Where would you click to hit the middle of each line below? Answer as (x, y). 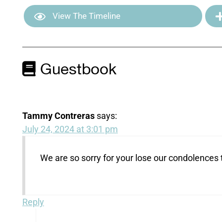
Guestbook (76, 70)
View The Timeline (85, 16)
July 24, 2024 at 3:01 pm (70, 129)
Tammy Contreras (58, 115)
